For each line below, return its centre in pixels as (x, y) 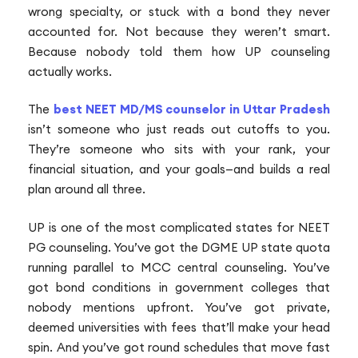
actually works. (70, 71)
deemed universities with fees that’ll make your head (179, 327)
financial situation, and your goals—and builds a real (179, 169)
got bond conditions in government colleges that (179, 287)
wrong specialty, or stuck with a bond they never (179, 11)
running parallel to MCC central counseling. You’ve (179, 267)
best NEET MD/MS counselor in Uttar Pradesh (192, 109)
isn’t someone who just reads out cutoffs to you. (179, 129)
